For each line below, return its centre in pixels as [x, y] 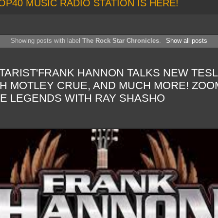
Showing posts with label [47, 40]
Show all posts [186, 40]
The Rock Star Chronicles [121, 40]
